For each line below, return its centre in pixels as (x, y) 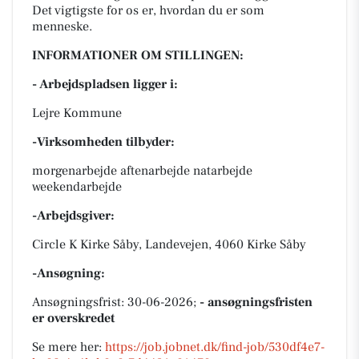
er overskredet (73, 318)
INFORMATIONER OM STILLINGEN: (138, 55)
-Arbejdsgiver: (73, 216)
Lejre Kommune (77, 113)
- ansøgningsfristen (256, 302)
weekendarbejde (77, 187)
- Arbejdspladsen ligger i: (105, 84)
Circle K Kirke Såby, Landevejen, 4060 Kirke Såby (169, 244)
